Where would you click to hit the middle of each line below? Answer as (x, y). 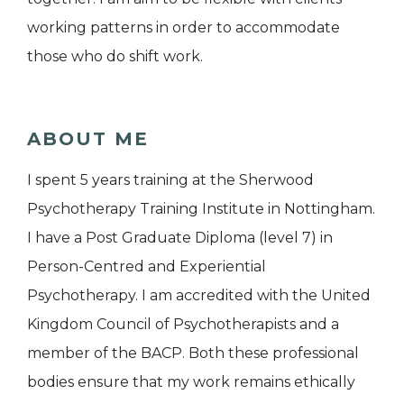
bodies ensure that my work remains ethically (191, 381)
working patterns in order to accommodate (184, 27)
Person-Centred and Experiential (147, 266)
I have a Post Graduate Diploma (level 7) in (180, 237)
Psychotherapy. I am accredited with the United (199, 295)
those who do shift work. (115, 56)
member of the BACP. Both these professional (193, 353)
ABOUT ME (88, 138)
